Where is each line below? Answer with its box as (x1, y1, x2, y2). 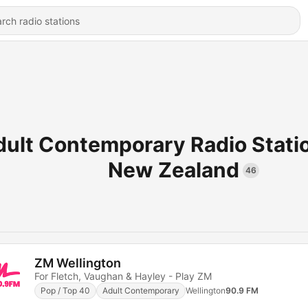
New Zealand (107, 157, 239, 182)
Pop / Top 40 (41, 285, 90, 296)
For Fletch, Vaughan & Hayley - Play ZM (34, 269, 212, 282)
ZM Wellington (34, 255, 121, 270)
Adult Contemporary (102, 285, 179, 296)
